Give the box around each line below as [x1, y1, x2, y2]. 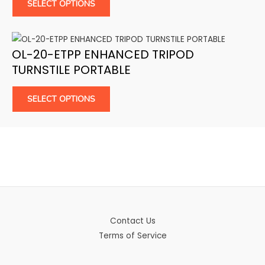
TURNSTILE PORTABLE [12, 62, 131, 79]
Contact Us [109, 215, 156, 227]
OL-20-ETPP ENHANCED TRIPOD [12, 46, 194, 63]
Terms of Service [98, 230, 167, 241]
